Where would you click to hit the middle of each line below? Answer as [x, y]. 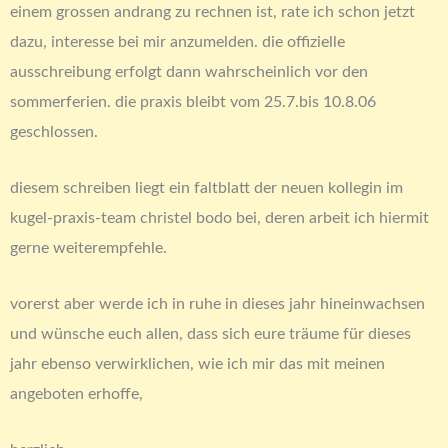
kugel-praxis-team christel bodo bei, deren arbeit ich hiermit [219, 217]
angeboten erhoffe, [76, 394]
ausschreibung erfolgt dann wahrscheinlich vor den [189, 71]
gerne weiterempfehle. [88, 247]
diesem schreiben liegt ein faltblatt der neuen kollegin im [206, 187]
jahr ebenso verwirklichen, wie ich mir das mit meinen [197, 364]
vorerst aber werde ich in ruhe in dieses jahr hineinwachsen [217, 304]
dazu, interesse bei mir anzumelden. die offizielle [177, 41]
